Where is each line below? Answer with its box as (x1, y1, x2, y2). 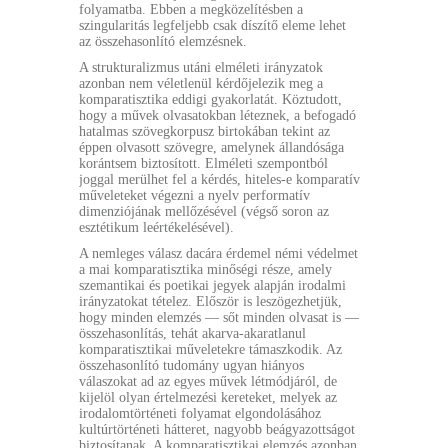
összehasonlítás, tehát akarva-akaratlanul (79, 326, 306, 341)
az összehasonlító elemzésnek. (79, 34, 247, 49)
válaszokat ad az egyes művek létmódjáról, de (79, 374, 337, 389)
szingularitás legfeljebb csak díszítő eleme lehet (79, 18, 346, 33)
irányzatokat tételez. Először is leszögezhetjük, (79, 294, 342, 309)
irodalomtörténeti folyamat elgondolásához (79, 406, 321, 421)
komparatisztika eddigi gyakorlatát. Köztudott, (79, 92, 342, 107)
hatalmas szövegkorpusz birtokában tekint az (79, 124, 330, 139)
